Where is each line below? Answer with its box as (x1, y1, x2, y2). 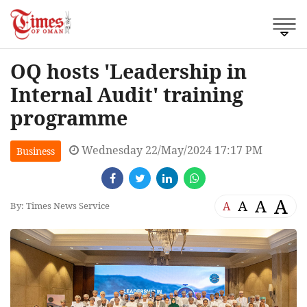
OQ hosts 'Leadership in (10, 57, 247, 84)
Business (16, 144, 55, 158)
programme (10, 103, 127, 131)
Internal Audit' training (10, 80, 243, 108)
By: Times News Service (10, 199, 110, 212)
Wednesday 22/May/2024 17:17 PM (79, 142, 262, 158)
